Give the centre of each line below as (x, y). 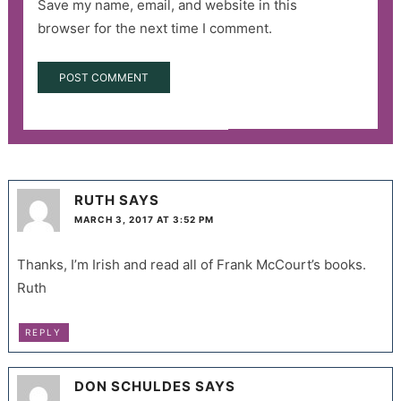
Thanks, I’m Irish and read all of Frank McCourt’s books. (191, 265)
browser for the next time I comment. (154, 29)
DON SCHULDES (132, 387)
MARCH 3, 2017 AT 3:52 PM (144, 220)
